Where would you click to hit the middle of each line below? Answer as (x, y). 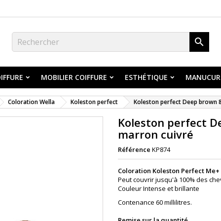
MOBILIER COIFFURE (74, 77)
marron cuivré (156, 134)
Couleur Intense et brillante (159, 188)
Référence (134, 149)
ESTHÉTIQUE (146, 77)
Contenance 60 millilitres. (155, 202)
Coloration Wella (31, 102)
